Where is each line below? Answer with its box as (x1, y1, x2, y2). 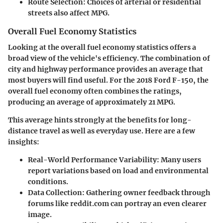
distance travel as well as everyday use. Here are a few (8, 126, 195, 135)
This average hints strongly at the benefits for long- (8, 115, 192, 124)
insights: (8, 137, 39, 146)
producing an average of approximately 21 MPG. (8, 97, 175, 107)
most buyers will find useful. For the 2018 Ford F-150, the (8, 75, 209, 85)
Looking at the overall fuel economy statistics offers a (8, 42, 196, 52)
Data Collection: (28, 188, 85, 197)
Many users (159, 155, 201, 164)
